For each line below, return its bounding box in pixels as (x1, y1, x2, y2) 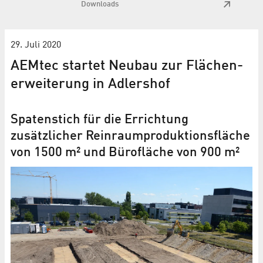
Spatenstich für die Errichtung (11, 113, 188, 126)
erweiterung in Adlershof (11, 77, 170, 92)
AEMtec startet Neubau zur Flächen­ (11, 59, 243, 73)
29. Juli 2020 (11, 40, 61, 50)
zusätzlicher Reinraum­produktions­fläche (11, 129, 250, 143)
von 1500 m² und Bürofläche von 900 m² (11, 146, 240, 159)
